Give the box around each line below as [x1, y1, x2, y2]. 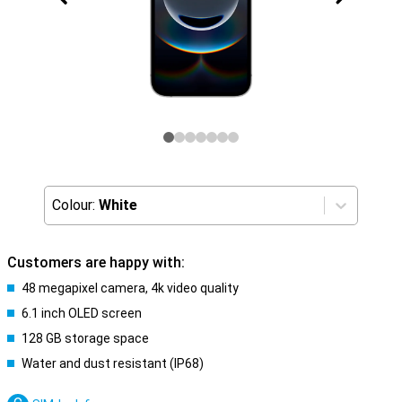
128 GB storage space [22, 331, 149, 345]
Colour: [52, 197, 95, 214]
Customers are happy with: [7, 254, 185, 271]
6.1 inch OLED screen [22, 306, 142, 320]
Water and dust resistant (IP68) [22, 356, 204, 371]
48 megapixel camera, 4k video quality [22, 281, 239, 295]
